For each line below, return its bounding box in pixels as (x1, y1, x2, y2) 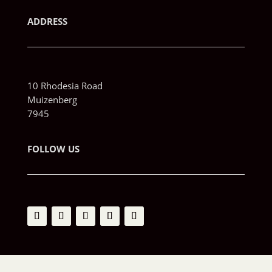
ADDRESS (27, 15, 67, 27)
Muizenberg (27, 93, 77, 106)
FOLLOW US (27, 143, 80, 155)
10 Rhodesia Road (27, 80, 103, 92)
